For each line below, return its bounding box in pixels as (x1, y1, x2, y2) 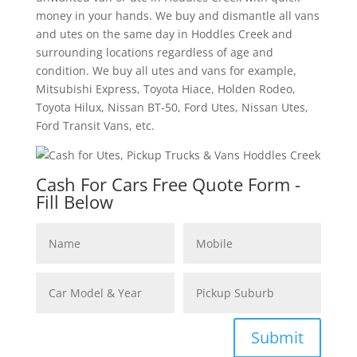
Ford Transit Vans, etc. (35, 118, 155, 134)
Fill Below (35, 190, 113, 214)
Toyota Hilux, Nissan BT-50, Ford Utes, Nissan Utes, (35, 100, 308, 116)
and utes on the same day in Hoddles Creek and (35, 26, 292, 42)
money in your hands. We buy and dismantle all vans (35, 8, 320, 24)
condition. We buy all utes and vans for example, (35, 63, 296, 79)
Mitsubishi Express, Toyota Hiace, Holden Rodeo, (35, 81, 296, 97)
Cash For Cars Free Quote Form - (35, 172, 300, 197)
